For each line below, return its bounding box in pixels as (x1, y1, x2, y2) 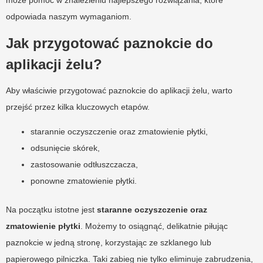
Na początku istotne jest (6, 204, 97, 214)
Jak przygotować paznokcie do (6, 35, 213, 51)
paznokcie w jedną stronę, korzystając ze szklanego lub (6, 237, 211, 247)
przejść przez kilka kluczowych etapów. (6, 102, 150, 112)
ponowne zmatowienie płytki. (31, 176, 137, 186)
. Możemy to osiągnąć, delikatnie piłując (80, 221, 228, 231)
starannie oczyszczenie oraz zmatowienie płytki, (31, 126, 208, 136)
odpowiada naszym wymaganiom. (6, 11, 131, 21)
